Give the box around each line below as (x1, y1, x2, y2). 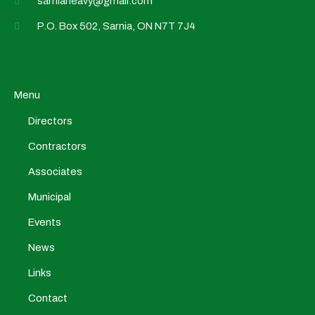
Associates (28, 166, 82, 178)
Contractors (28, 141, 86, 153)
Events (28, 217, 61, 229)
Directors (28, 115, 72, 127)
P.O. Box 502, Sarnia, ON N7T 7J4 (37, 20, 195, 32)
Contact (28, 292, 67, 304)
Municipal (28, 191, 71, 203)
